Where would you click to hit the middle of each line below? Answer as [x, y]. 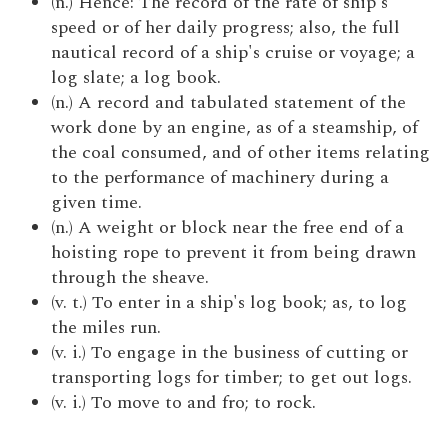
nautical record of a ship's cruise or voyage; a [233, 52]
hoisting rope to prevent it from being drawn [234, 252]
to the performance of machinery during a [220, 177]
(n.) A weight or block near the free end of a [228, 227]
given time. [97, 202]
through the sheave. [130, 277]
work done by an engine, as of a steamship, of [235, 127]
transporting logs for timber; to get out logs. [232, 377]
